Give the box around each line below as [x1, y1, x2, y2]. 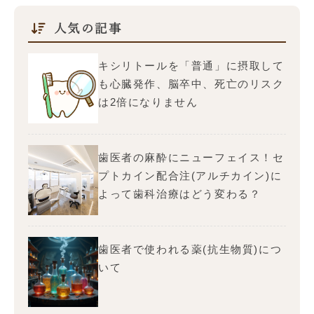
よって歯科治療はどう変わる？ [98, 188, 261, 200]
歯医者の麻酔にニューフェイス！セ [98, 151, 285, 163]
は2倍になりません [98, 96, 198, 108]
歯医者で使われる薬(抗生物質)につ [98, 243, 282, 255]
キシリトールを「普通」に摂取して [98, 60, 285, 71]
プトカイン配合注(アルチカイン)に [98, 170, 282, 182]
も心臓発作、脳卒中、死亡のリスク [98, 78, 285, 90]
